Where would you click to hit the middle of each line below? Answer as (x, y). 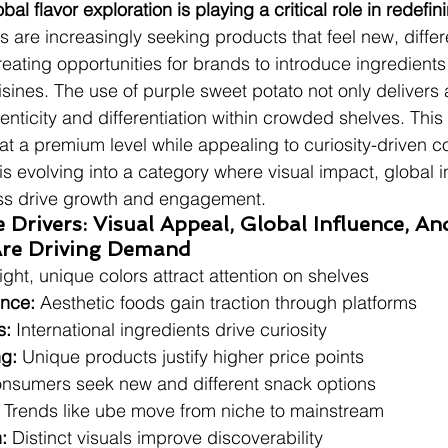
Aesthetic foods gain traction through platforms (226, 302)
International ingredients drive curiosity (169, 329)
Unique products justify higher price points (190, 356)
